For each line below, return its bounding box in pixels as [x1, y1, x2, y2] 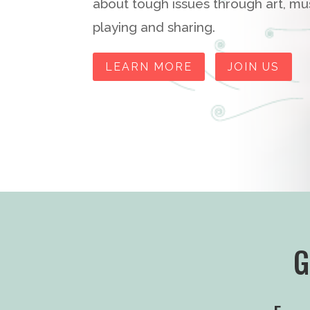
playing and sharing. [93, 19, 216, 35]
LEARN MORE [105, 60, 193, 73]
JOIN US [228, 60, 280, 73]
